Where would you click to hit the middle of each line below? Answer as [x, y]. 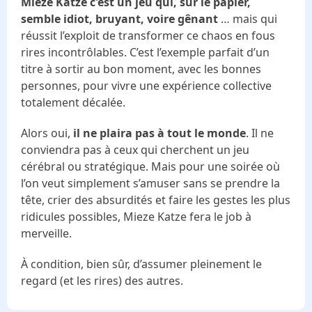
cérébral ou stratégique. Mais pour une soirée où [150, 166]
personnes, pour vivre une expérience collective [146, 85]
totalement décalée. [73, 102]
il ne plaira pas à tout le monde [159, 133]
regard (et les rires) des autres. [102, 280]
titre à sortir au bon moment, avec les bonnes [141, 69]
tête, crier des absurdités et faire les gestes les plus [156, 200]
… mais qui [249, 18]
